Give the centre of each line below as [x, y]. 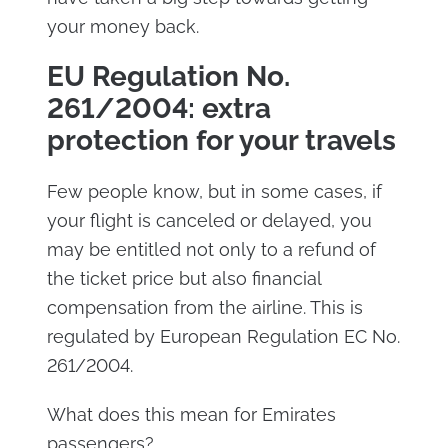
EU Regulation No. [168, 76]
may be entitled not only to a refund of [211, 249]
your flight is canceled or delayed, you [209, 220]
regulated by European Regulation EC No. [223, 336]
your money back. [122, 26]
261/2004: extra [158, 108]
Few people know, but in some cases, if [214, 191]
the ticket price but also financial [183, 278]
